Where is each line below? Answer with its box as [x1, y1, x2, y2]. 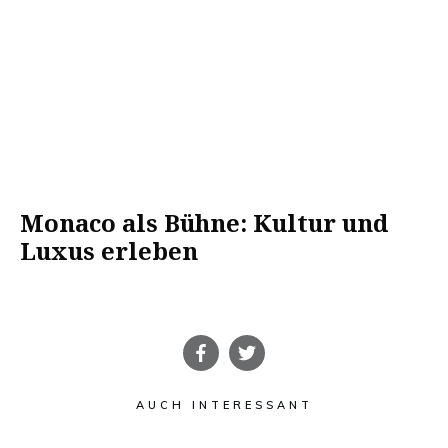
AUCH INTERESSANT [135, 398, 313, 413]
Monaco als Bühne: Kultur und [20, 206, 388, 240]
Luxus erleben [20, 234, 198, 268]
